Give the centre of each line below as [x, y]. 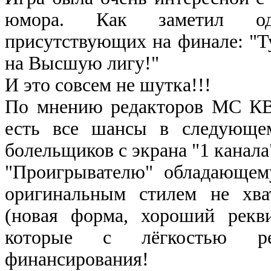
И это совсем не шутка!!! [108, 85]
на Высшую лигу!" [82, 63]
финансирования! [77, 259]
